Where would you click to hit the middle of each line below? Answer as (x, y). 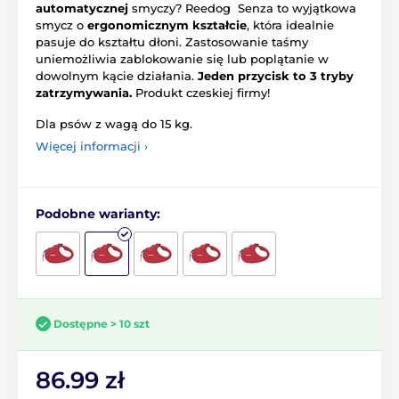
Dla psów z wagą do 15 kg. (114, 123)
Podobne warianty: (98, 213)
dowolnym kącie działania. (117, 75)
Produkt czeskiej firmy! (201, 92)
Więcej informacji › (92, 146)
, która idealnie (290, 24)
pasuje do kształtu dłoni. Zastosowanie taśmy (172, 41)
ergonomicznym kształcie (167, 24)
